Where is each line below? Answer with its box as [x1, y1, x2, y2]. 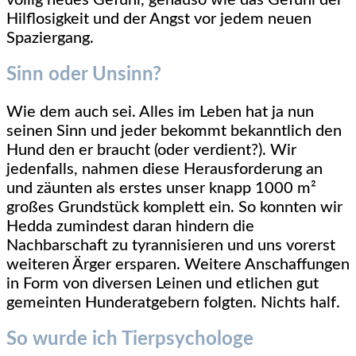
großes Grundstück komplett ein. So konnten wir [6, 199, 342, 216]
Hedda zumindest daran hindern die [6, 219, 254, 235]
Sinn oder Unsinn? [6, 65, 161, 85]
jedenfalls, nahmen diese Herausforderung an [6, 161, 323, 178]
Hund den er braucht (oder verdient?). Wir [6, 142, 296, 159]
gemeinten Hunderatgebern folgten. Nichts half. [6, 295, 340, 311]
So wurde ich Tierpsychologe [6, 330, 253, 350]
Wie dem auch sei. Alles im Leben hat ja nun [6, 104, 314, 121]
